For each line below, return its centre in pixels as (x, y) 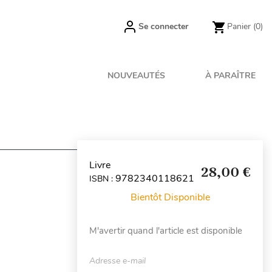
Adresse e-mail (117, 261)
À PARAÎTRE (230, 76)
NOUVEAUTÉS (137, 76)
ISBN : (102, 178)
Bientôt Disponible (170, 197)
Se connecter (163, 26)
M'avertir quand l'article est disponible (166, 231)
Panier (239, 26)
